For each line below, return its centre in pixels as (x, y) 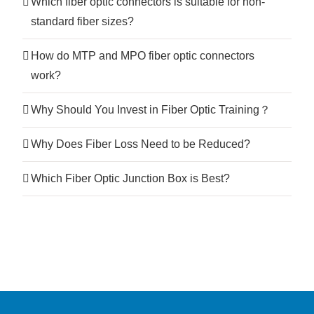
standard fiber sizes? (82, 21)
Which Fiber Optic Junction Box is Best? (130, 178)
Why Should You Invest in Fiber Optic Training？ (151, 109)
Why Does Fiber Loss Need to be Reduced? (141, 144)
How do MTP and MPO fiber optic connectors (143, 55)
